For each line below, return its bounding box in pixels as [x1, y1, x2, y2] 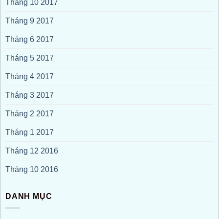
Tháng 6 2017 [5, 35, 54, 44]
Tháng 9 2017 [5, 16, 54, 25]
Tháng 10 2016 [5, 165, 58, 174]
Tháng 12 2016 [5, 146, 58, 155]
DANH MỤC [5, 192, 52, 200]
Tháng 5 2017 [5, 53, 54, 62]
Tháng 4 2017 [5, 72, 54, 81]
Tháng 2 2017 [5, 109, 54, 118]
